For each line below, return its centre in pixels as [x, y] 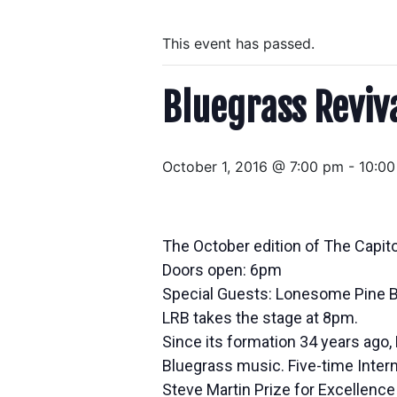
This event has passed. [238, 43]
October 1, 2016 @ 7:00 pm [253, 167]
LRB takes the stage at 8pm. [260, 318]
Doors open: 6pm [222, 270]
